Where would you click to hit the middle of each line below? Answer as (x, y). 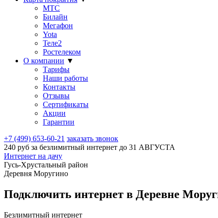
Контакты (59, 87)
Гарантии (59, 122)
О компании (44, 61)
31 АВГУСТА (152, 147)
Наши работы (65, 78)
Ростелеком (62, 52)
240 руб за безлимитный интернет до (66, 147)
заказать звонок (92, 138)
